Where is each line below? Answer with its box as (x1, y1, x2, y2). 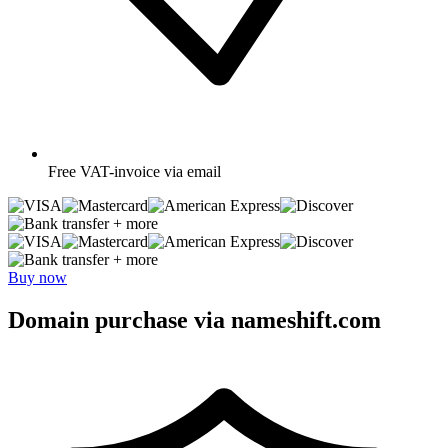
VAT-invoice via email (80, 162, 221, 180)
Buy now (8, 268, 67, 286)
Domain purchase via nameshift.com (8, 306, 381, 333)
